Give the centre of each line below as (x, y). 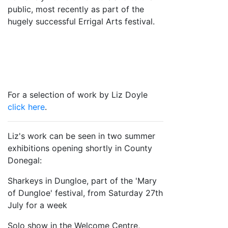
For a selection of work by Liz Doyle (78, 95)
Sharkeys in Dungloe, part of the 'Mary (82, 181)
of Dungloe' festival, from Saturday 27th (85, 193)
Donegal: (25, 160)
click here (26, 107)
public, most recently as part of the (76, 9)
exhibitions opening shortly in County (80, 148)
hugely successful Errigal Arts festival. (81, 21)
